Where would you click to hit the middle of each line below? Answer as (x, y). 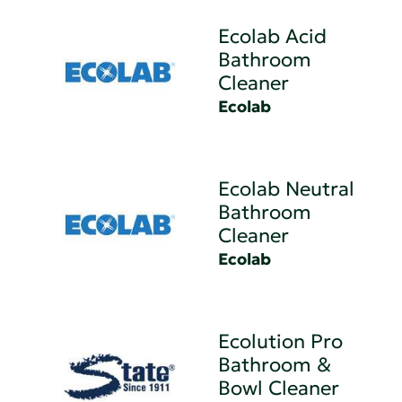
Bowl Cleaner (279, 388)
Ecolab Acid (273, 36)
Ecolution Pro (281, 341)
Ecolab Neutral (287, 188)
